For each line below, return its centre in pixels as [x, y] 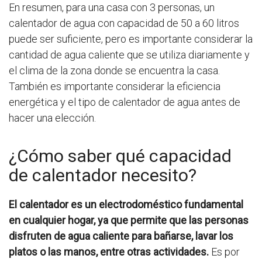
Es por [224, 251]
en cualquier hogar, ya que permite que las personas [129, 220]
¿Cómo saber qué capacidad [120, 156]
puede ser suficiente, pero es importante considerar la [131, 39]
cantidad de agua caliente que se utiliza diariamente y [129, 54]
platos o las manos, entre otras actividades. [109, 251]
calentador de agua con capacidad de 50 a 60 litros [124, 23]
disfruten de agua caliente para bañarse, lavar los [121, 236]
